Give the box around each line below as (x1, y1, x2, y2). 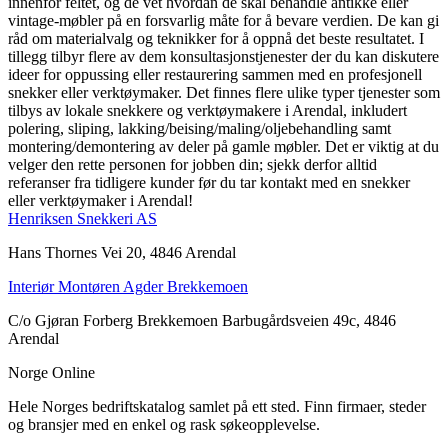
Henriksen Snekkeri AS (8, 209, 157, 227)
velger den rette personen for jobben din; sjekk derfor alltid (8, 155, 377, 173)
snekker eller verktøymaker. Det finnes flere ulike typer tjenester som (8, 83, 440, 101)
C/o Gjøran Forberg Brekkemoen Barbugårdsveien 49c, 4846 (8, 311, 396, 329)
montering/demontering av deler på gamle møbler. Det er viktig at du (8, 137, 439, 155)
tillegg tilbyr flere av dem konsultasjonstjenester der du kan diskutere (8, 47, 439, 65)
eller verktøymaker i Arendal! (8, 191, 193, 209)
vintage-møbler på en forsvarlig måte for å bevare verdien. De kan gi (8, 11, 439, 29)
